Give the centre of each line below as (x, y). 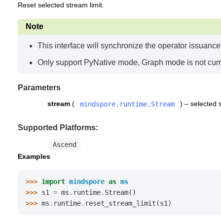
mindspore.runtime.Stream (127, 104)
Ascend (65, 144)
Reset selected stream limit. (61, 5)
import (53, 181)
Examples (34, 156)
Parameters (39, 88)
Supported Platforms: (58, 128)
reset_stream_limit (120, 203)
